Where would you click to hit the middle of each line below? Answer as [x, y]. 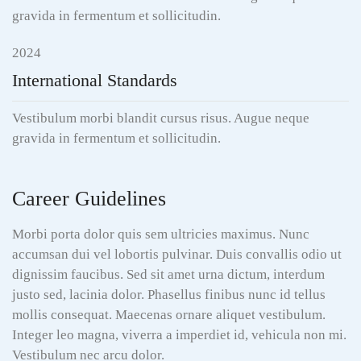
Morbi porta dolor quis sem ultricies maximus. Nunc [161, 234]
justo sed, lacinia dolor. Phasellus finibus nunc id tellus [169, 295]
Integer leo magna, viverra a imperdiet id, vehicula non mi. [179, 335]
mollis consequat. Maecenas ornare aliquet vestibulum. [169, 315]
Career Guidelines [89, 199]
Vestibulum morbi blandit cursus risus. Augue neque [161, 118]
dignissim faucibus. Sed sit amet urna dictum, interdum [168, 274]
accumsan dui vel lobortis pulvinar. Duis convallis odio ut [177, 254]
